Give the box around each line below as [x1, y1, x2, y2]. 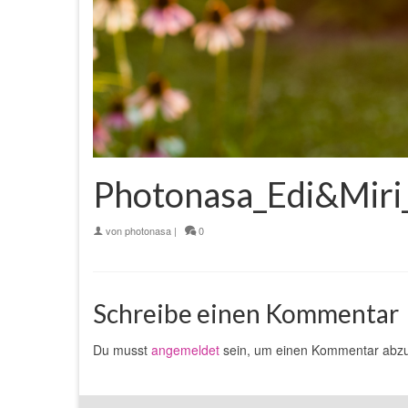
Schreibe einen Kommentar [93, 298, 399, 330]
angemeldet [151, 341, 219, 360]
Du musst [93, 341, 151, 360]
